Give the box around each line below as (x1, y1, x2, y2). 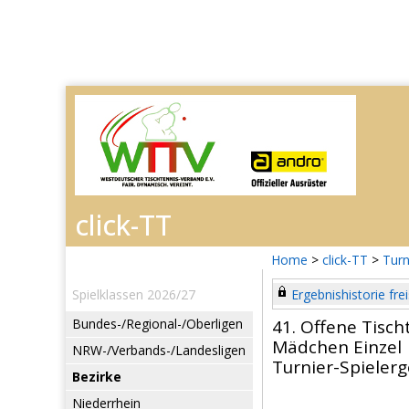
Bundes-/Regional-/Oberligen (72, 315, 243, 332)
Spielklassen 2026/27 (72, 286, 195, 303)
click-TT (322, 251, 368, 268)
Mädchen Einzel (272, 335, 402, 359)
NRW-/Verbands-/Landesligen (72, 341, 246, 359)
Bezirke (72, 368, 121, 385)
